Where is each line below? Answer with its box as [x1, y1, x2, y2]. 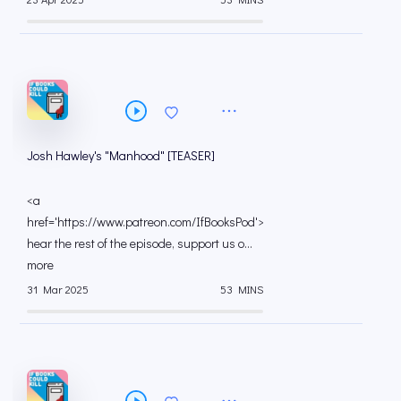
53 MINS [220, 282, 263, 297]
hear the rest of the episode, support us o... [27, 234, 252, 252]
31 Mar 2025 [27, 282, 89, 297]
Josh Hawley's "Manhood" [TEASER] [27, 146, 215, 164]
